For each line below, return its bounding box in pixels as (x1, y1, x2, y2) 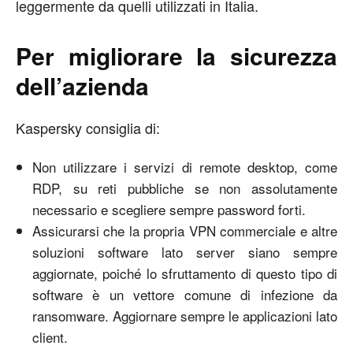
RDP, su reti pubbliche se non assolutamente (32, 177, 337, 198)
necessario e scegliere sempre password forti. (32, 199, 306, 219)
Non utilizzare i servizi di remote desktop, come (32, 156, 337, 176)
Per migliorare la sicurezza (16, 38, 337, 72)
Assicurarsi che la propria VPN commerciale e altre (32, 220, 337, 240)
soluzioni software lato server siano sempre (32, 241, 337, 262)
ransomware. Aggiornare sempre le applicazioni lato (32, 305, 337, 325)
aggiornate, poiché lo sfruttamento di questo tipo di (32, 262, 337, 283)
